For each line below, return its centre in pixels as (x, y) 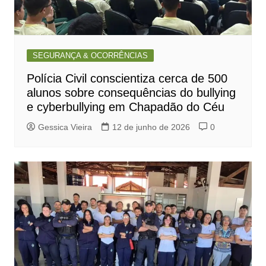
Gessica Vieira (65, 127)
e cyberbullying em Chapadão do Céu (125, 107)
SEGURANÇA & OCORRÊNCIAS (90, 56)
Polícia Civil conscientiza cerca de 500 (127, 79)
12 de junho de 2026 (151, 127)
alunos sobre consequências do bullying (131, 93)
